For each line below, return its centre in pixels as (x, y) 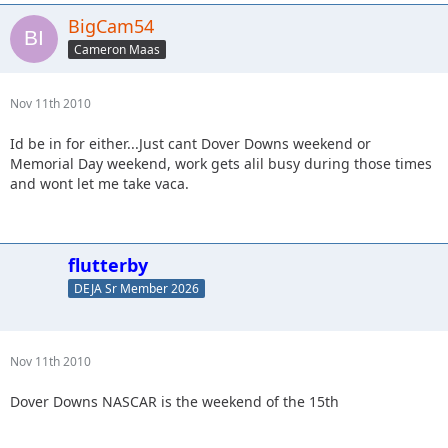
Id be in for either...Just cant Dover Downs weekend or (190, 144)
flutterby (108, 265)
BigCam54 (111, 26)
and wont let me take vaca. (99, 184)
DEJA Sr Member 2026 (136, 288)
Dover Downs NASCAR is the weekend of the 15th (174, 401)
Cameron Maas (117, 49)
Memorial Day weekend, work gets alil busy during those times (221, 164)
